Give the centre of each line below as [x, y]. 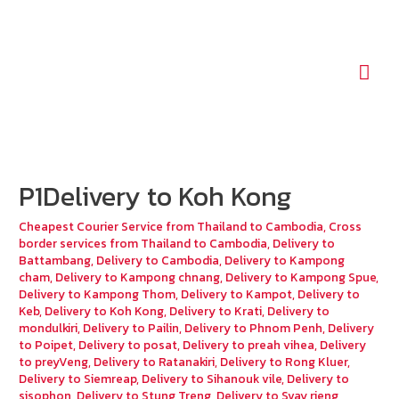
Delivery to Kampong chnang [138, 277]
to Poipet [46, 345]
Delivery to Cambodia [158, 261]
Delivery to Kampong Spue [301, 277]
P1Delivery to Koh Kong [155, 197]
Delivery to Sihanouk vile [212, 379]
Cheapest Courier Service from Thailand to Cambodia [171, 227]
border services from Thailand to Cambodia [143, 244]
